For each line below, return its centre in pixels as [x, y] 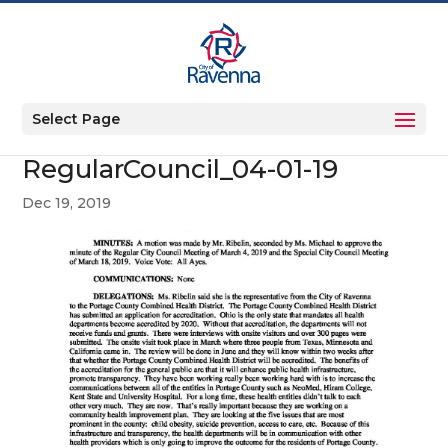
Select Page [76, 119]
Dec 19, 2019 [67, 203]
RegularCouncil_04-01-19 [180, 169]
